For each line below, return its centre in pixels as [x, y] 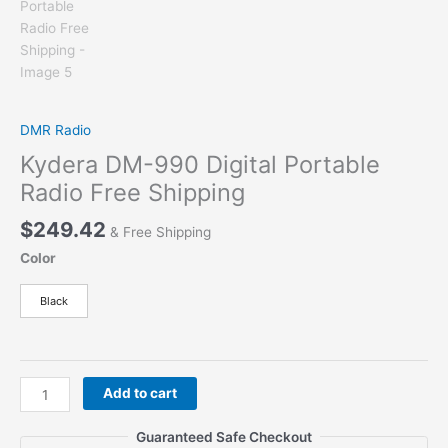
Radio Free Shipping [132, 192]
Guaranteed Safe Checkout [224, 436]
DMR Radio [55, 130]
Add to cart [140, 393]
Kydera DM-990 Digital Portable [200, 164]
